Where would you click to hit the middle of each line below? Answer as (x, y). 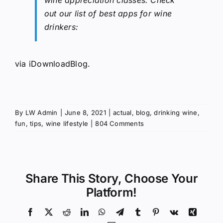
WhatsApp (123, 211)
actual (122, 112)
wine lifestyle (67, 123)
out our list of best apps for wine (108, 13)
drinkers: (61, 27)
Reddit (81, 211)
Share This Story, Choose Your (111, 178)
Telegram (138, 211)
